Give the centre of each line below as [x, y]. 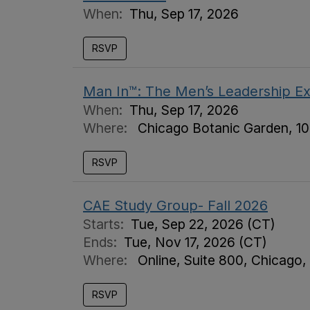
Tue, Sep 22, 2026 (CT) [203, 224]
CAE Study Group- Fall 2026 [175, 206]
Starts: [107, 224]
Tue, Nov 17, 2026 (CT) [195, 242]
